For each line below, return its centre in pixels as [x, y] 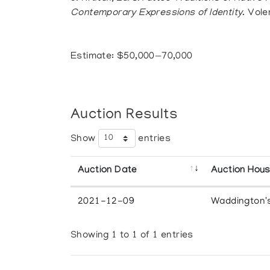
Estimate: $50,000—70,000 [132, 57]
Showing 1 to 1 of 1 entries [132, 235]
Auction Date [108, 171]
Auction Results [124, 115]
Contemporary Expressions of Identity [157, 13]
